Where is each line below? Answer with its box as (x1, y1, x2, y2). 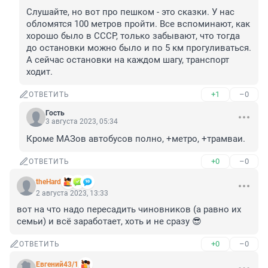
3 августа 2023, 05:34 (45, 117, 118, 126)
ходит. (26, 66, 53, 78)
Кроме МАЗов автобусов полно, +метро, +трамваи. (26, 133, 245, 145)
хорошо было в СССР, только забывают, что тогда (26, 31, 240, 42)
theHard (36, 178, 61, 187)
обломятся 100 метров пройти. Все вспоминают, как (26, 19, 250, 30)
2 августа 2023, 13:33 (36, 189, 108, 198)
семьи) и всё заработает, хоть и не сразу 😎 (17, 216, 202, 227)
